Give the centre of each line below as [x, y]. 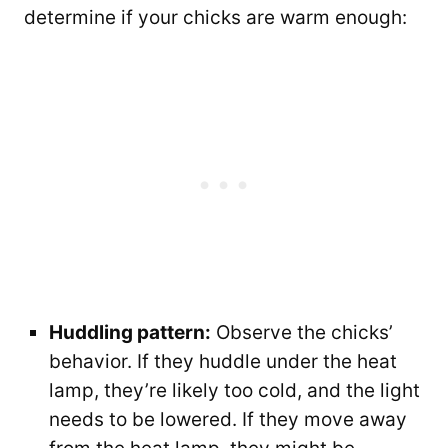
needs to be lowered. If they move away [228, 419]
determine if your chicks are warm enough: [215, 17]
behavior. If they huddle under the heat [223, 361]
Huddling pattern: [130, 332]
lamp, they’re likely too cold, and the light [234, 390]
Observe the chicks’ [302, 332]
